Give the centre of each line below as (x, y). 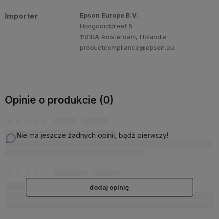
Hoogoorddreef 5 (106, 26)
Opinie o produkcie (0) (59, 100)
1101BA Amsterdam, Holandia (123, 37)
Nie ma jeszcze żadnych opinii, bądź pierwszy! (92, 135)
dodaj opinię (109, 187)
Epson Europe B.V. (109, 15)
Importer (22, 16)
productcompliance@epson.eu (127, 48)
